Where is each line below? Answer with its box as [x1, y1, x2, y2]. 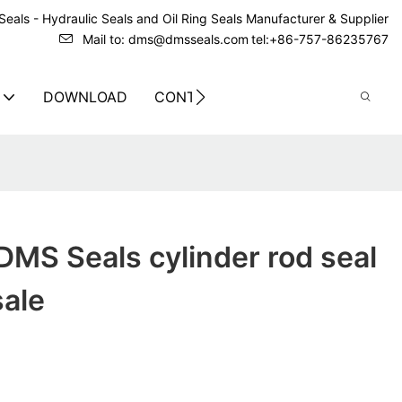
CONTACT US [154, 87, 248, 106]
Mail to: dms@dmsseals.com [83, 31, 249, 47]
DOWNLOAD [43, 87, 127, 106]
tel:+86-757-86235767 [251, 31, 389, 47]
